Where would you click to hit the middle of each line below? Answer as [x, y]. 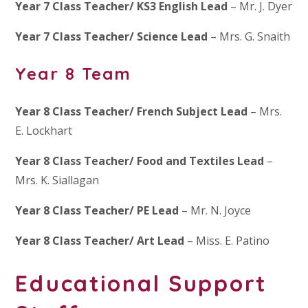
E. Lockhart [44, 130]
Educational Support [141, 284]
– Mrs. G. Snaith [249, 36]
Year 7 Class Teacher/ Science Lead [112, 36]
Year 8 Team [73, 73]
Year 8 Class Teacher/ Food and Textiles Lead [140, 161]
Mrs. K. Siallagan [57, 180]
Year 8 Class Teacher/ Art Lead [100, 240]
